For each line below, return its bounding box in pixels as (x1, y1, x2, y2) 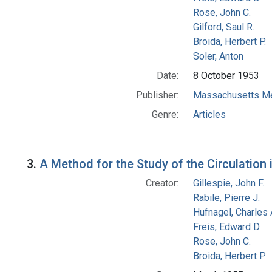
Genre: (151, 109, 178, 121)
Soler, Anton (192, 50, 243, 63)
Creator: (145, 177, 178, 189)
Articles (192, 109, 226, 121)
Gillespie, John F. (192, 177, 264, 189)
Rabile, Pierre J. (192, 192, 260, 204)
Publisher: (135, 89, 178, 101)
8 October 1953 (192, 70, 259, 82)
